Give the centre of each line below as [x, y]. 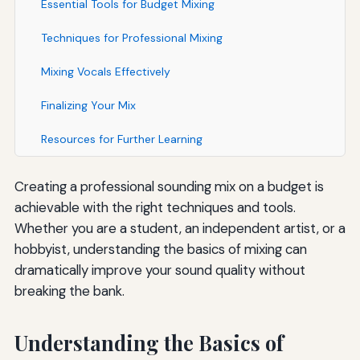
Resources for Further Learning [121, 139]
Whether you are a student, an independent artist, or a [180, 229]
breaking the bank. [69, 291]
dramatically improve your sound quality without [160, 270]
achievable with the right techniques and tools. [155, 208]
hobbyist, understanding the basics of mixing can [160, 250]
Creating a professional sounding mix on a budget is [169, 187]
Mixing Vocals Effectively [105, 72]
